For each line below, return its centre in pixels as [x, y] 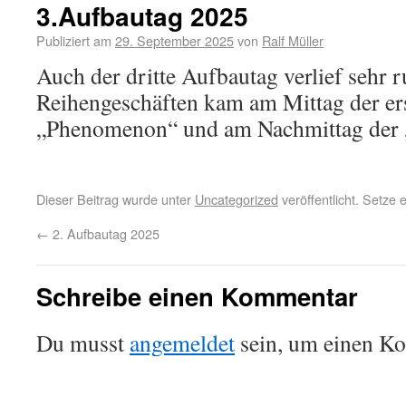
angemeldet [182, 343]
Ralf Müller [293, 40]
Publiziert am [74, 40]
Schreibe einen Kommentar [197, 296]
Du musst [83, 343]
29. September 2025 [174, 40]
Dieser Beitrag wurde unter [116, 199]
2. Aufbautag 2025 [104, 233]
